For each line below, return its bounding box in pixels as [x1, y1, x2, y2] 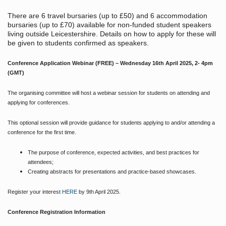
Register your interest [8, 189, 62, 195]
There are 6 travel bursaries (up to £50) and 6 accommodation [8, 12, 207, 20]
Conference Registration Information [8, 209, 105, 215]
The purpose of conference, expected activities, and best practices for [28, 149, 199, 156]
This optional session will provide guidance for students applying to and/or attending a [8, 120, 215, 126]
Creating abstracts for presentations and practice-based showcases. [28, 168, 196, 175]
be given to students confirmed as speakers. [8, 39, 149, 47]
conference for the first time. [8, 129, 76, 136]
